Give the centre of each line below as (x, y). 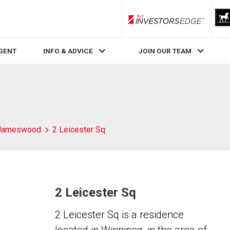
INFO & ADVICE (68, 51)
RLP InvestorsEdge (195, 23)
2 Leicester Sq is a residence (119, 215)
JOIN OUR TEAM (165, 51)
